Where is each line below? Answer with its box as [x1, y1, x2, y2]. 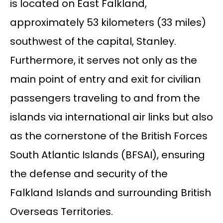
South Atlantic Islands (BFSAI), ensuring [9, 148, 205, 162]
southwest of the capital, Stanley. [9, 34, 176, 49]
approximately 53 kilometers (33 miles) [9, 15, 206, 30]
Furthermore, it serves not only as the [9, 53, 197, 68]
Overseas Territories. [9, 205, 113, 219]
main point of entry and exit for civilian [9, 72, 201, 87]
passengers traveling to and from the [9, 91, 200, 106]
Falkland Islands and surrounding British [9, 186, 211, 200]
